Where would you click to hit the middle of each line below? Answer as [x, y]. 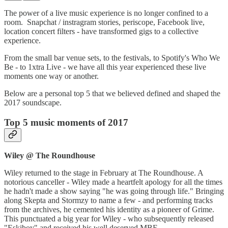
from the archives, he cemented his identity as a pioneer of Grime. [109, 210]
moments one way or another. [52, 76]
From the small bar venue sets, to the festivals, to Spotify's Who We [112, 58]
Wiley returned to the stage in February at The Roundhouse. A [104, 173]
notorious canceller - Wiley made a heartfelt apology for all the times [113, 182]
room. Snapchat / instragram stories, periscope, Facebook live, [104, 22]
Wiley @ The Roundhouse [50, 156]
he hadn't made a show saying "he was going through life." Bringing [114, 191]
